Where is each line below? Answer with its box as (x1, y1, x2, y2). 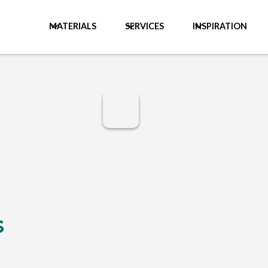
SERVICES (125, 21, 164, 31)
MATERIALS (49, 21, 96, 31)
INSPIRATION (193, 21, 247, 31)
